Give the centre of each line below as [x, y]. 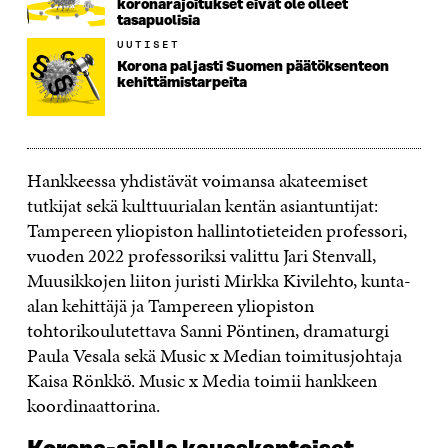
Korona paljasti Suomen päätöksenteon [252, 66]
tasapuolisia [158, 20]
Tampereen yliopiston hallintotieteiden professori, [216, 230]
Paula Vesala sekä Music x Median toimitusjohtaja [214, 355]
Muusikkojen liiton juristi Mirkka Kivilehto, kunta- [218, 280]
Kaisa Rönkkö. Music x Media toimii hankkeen [201, 380]
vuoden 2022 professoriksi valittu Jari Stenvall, [201, 255]
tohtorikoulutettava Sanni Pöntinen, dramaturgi [207, 330]
